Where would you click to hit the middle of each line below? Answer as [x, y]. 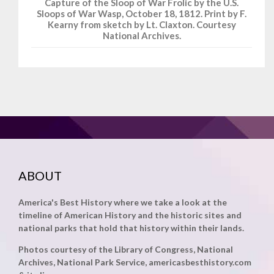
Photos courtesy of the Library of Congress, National [126, 250]
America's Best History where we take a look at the [123, 202]
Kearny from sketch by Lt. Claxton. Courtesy [142, 25]
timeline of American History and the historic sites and [130, 215]
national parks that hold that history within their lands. [131, 228]
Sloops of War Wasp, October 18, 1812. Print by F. [142, 14]
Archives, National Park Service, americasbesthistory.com [135, 262]
